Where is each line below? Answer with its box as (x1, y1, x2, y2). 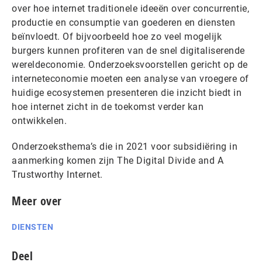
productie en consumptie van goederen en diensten (12, 16, 235, 28)
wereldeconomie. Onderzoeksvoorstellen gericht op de (12, 58, 248, 70)
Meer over (12, 192, 62, 209)
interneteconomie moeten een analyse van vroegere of (12, 73, 249, 84)
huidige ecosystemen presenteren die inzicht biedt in (12, 87, 242, 98)
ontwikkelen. (12, 115, 72, 126)
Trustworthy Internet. (12, 168, 103, 180)
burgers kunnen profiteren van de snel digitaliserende (12, 44, 245, 56)
